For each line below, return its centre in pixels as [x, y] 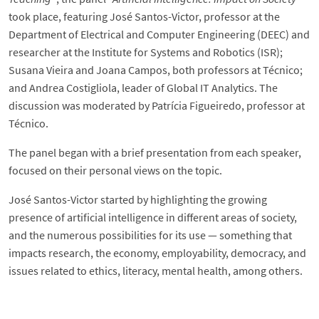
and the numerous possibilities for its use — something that [150, 235]
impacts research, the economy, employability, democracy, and [157, 253]
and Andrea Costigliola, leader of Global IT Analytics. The [143, 88]
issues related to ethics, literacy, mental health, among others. [156, 271]
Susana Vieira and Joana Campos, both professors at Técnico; [156, 70]
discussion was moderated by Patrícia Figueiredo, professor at [157, 106]
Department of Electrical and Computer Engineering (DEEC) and [159, 35]
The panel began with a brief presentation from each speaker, [155, 153]
